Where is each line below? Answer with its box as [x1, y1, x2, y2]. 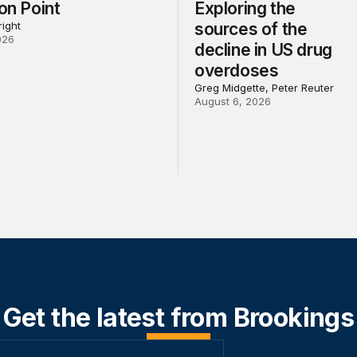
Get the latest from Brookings [2, 302, 355, 334]
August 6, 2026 [194, 95, 271, 108]
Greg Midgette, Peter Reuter [194, 81, 334, 95]
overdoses [194, 61, 279, 81]
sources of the [194, 19, 308, 40]
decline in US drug [194, 40, 332, 61]
